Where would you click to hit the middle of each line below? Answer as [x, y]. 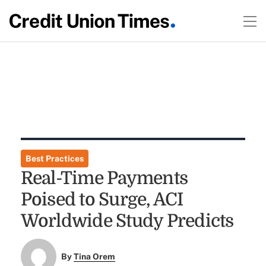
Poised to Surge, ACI [102, 199]
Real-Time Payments [104, 178]
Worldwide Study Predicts [127, 221]
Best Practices [54, 159]
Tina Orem [95, 257]
